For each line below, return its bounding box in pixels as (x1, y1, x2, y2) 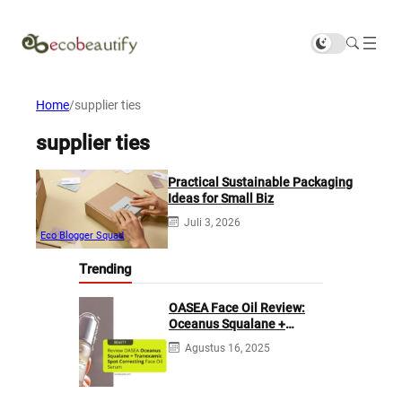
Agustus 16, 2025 (185, 341, 270, 354)
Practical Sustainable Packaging (168, 174, 354, 189)
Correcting (169, 348, 229, 363)
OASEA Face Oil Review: (169, 300, 305, 315)
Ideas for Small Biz (168, 190, 275, 205)
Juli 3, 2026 (184, 215, 241, 229)
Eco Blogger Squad (40, 229, 124, 241)
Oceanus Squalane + (169, 316, 285, 331)
